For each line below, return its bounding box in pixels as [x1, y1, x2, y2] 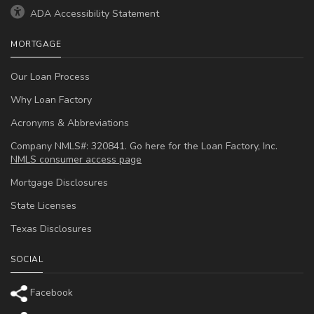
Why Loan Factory [11, 93, 92, 107]
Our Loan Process [11, 70, 90, 83]
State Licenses [11, 199, 76, 212]
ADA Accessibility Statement [27, 7, 159, 20]
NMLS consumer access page [11, 153, 142, 166]
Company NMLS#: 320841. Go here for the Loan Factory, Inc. [11, 139, 278, 153]
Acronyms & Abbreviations [11, 116, 129, 130]
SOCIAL [11, 254, 43, 265]
